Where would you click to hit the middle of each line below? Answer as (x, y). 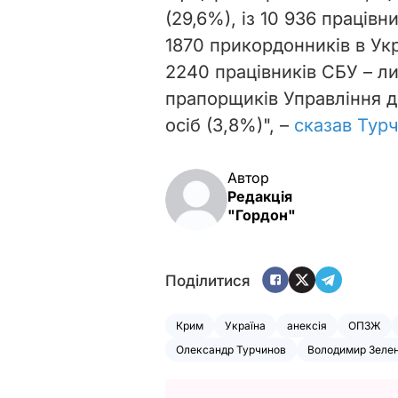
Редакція (260, 196)
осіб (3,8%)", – (230, 125)
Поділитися (208, 281)
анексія (307, 325)
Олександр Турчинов (231, 349)
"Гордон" (262, 215)
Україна (245, 325)
